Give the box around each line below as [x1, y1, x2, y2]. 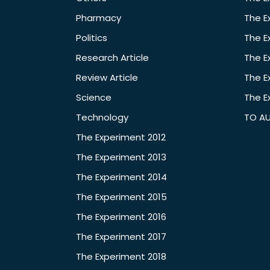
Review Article [76, 71, 138, 84]
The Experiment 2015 [76, 190, 167, 204]
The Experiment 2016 [76, 210, 166, 224]
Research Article [76, 51, 149, 64]
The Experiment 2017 [76, 230, 166, 243]
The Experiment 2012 [76, 131, 166, 144]
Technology [76, 111, 128, 124]
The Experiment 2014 [76, 171, 167, 184]
